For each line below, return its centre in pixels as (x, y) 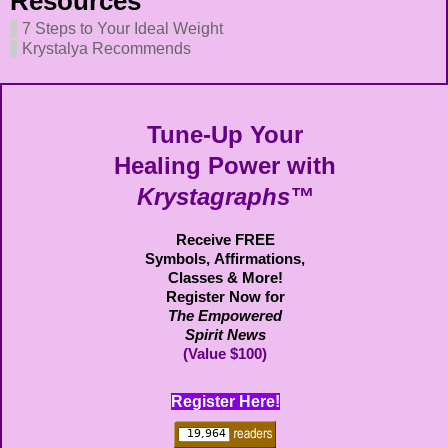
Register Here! (225, 401)
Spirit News (225, 335)
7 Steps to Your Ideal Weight (122, 28)
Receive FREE (225, 240)
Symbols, (177, 259)
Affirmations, (259, 259)
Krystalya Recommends (106, 48)
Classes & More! (225, 278)
